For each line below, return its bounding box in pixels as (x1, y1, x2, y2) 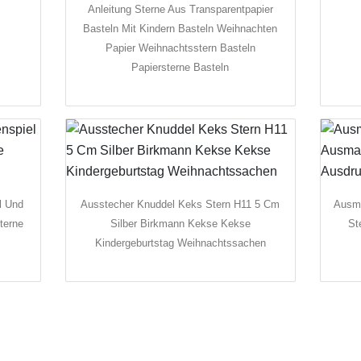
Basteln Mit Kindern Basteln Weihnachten (83, 22, 278, 35)
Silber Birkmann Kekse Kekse (110, 217, 251, 230)
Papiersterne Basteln (131, 60, 230, 73)
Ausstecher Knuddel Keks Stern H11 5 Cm (81, 197, 280, 210)
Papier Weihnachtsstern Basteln (105, 41, 255, 54)
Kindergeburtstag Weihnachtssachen (94, 236, 266, 249)
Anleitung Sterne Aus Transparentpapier (87, 2, 273, 15)
